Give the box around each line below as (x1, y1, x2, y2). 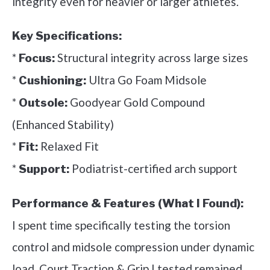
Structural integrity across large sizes (55, 51, 248, 65)
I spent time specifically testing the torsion (12, 218, 230, 233)
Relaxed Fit (38, 139, 99, 154)
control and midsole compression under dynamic (12, 240, 254, 254)
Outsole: (19, 96, 67, 110)
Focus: (19, 51, 55, 66)
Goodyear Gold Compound (67, 95, 205, 110)
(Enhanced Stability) (12, 118, 114, 132)
